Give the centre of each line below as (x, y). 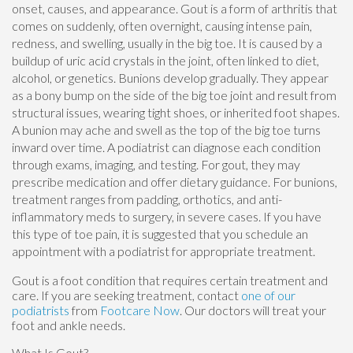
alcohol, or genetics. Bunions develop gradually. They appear (170, 77)
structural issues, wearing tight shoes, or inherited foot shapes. (176, 112)
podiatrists (41, 310)
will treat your (288, 310)
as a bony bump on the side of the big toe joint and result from (174, 95)
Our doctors (217, 310)
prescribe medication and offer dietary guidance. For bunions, (175, 181)
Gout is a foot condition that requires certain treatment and (170, 280)
